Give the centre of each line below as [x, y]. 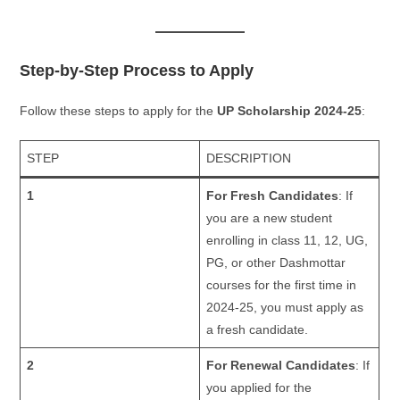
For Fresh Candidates [273, 196]
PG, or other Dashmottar [276, 263]
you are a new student [270, 218]
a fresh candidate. [258, 330]
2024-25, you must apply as [285, 308]
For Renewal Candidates [281, 366]
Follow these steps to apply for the [119, 111]
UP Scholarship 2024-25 [290, 111]
